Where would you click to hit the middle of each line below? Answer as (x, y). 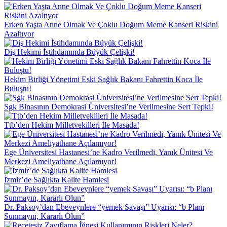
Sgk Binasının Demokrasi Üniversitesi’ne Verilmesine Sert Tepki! (109, 106)
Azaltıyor (19, 33)
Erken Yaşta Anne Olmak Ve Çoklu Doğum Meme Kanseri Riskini (111, 24)
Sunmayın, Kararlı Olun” (44, 216)
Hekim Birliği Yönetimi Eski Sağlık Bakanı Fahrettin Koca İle (103, 79)
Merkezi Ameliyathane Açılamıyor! (60, 161)
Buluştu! (18, 88)
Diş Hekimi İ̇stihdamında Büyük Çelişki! (69, 52)
